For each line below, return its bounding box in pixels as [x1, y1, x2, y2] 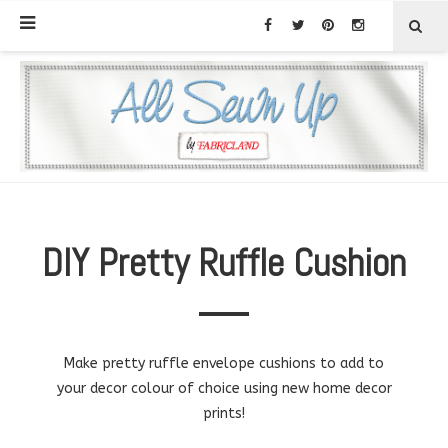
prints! [203, 404, 245, 422]
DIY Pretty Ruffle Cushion [42, 238, 406, 287]
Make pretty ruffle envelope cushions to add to [64, 354, 384, 372]
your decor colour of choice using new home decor [56, 379, 392, 397]
